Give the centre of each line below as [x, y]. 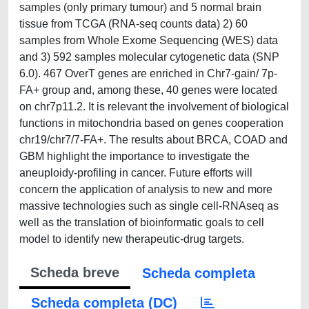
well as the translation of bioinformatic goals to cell [142, 222]
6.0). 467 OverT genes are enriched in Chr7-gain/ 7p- [148, 73]
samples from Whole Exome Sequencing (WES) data [149, 40]
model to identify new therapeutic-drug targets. [132, 239]
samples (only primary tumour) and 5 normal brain [140, 7]
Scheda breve [75, 272]
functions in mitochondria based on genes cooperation [151, 123]
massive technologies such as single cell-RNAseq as [149, 206]
